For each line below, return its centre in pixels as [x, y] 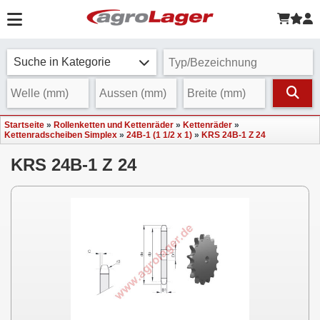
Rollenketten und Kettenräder [114, 125]
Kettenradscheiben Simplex [61, 135]
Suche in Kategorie [62, 62]
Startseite [24, 125]
